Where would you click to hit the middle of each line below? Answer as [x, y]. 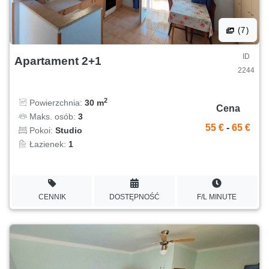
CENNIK [52, 197]
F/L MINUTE [217, 197]
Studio [69, 131]
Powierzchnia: [56, 103]
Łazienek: [48, 144]
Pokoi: [41, 131]
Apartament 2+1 [58, 61]
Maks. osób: [53, 117]
